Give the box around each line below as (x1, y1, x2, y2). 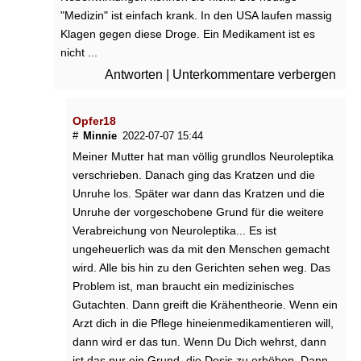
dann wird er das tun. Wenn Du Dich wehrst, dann (73, 335, 326, 349)
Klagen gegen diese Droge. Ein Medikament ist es (60, 27, 315, 40)
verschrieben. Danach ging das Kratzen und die (73, 168, 315, 182)
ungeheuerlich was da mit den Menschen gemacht (73, 243, 330, 256)
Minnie (83, 130, 118, 143)
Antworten (105, 67, 166, 81)
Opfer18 (73, 114, 116, 127)
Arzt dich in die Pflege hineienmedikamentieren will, (73, 317, 334, 330)
